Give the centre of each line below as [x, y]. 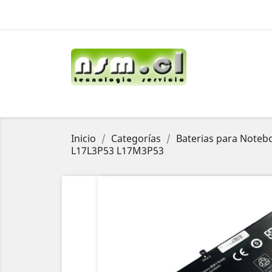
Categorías [136, 138]
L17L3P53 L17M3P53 [117, 151]
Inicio [83, 138]
